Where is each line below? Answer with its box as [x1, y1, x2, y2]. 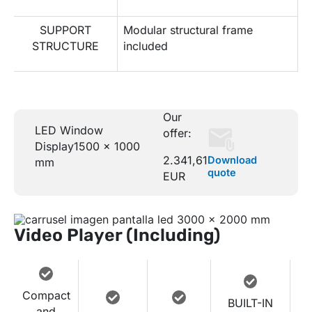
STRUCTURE [32, 38, 99, 53]
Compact [22, 288, 70, 302]
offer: [162, 125, 192, 140]
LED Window [35, 123, 103, 138]
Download [208, 153, 258, 166]
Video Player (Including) [14, 225, 220, 246]
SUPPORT [40, 22, 91, 37]
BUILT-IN [228, 295, 273, 310]
